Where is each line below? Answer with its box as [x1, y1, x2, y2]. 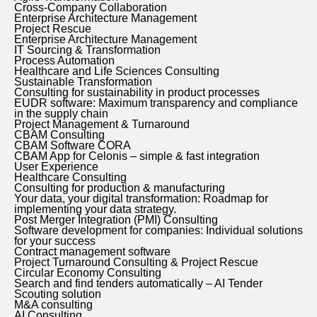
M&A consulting [14, 299, 93, 311]
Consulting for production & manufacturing [14, 182, 225, 195]
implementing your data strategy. [14, 203, 176, 216]
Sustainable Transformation [14, 76, 152, 88]
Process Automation [14, 54, 115, 67]
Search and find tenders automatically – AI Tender [14, 277, 263, 290]
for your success [14, 235, 96, 248]
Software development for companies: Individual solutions [14, 224, 303, 237]
